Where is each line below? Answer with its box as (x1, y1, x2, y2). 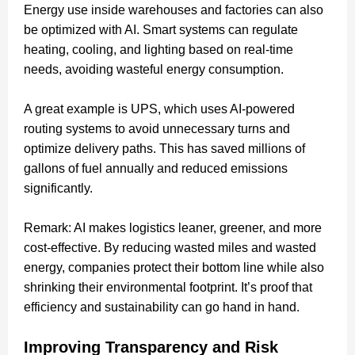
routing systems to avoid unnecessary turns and (24, 121, 290, 136)
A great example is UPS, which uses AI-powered (24, 101, 295, 116)
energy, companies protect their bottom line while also (24, 260, 324, 274)
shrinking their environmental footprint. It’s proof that (24, 280, 312, 294)
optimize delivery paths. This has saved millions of (24, 141, 305, 155)
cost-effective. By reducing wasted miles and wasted (24, 240, 316, 254)
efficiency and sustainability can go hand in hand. (24, 300, 300, 314)
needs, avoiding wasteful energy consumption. (24, 62, 284, 76)
